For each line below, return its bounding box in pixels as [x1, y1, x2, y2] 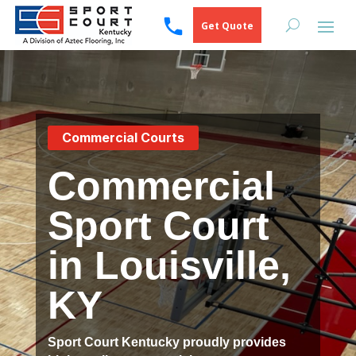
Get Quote [200, 19, 253, 33]
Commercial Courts [61, 130, 184, 145]
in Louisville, [47, 243, 291, 288]
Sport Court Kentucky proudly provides [47, 335, 286, 349]
